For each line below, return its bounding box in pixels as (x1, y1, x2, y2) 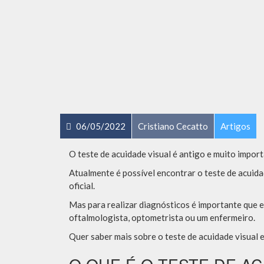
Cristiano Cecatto (138, 121, 208, 131)
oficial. (69, 180, 95, 191)
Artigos (220, 121, 250, 131)
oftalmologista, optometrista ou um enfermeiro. (69, 212, 255, 223)
